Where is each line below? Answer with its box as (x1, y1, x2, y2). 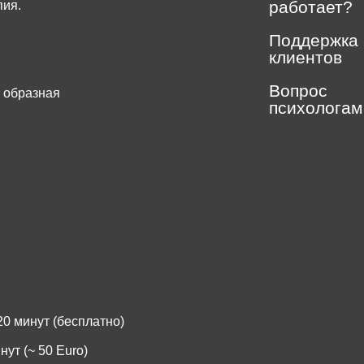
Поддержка (269, 31, 358, 50)
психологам (269, 98, 362, 118)
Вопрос (269, 81, 327, 101)
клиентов (269, 48, 342, 67)
